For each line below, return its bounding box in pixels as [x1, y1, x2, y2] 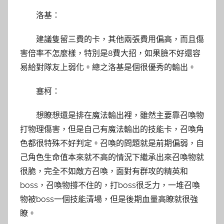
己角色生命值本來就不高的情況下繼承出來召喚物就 [20, 152, 204, 162]
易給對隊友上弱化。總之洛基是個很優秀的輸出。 [20, 62, 196, 72]
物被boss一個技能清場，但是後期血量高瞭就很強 [20, 194, 198, 204]
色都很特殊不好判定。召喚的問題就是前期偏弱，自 [20, 138, 204, 148]
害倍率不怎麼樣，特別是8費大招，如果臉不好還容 [20, 48, 200, 58]
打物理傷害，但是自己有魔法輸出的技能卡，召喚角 [20, 124, 204, 134]
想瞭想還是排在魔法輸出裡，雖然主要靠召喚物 [36, 110, 204, 120]
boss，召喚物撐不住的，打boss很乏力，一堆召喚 [20, 180, 200, 190]
